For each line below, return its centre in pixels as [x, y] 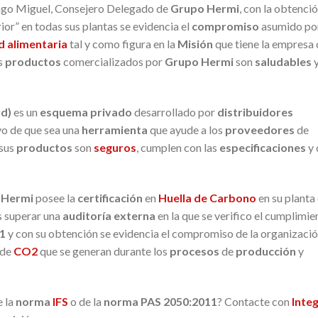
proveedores [259, 130]
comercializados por [113, 62]
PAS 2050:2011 [179, 301]
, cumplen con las [178, 148]
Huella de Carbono [207, 197]
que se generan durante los [104, 251]
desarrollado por [175, 112]
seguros [115, 148]
